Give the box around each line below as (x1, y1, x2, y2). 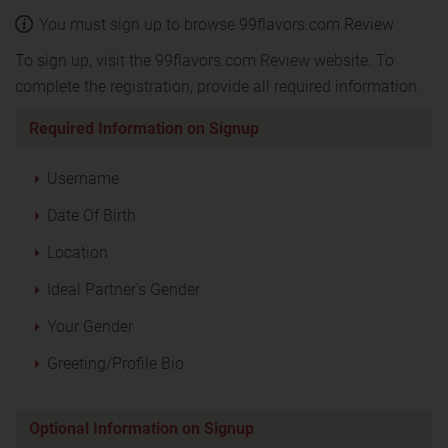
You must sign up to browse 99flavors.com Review (39, 14, 394, 34)
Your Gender (47, 316, 133, 336)
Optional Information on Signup (29, 418, 254, 438)
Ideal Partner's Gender (47, 279, 200, 299)
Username (47, 168, 119, 188)
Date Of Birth (47, 205, 136, 225)
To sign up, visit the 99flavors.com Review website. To (15, 50, 394, 70)
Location (47, 242, 108, 262)
